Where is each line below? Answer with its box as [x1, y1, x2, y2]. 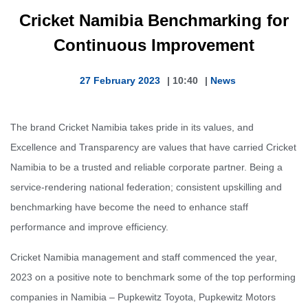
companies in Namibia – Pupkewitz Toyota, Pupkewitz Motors [10, 291, 276, 302]
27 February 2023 [79, 75, 160, 87]
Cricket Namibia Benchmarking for [19, 11, 289, 30]
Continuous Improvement [54, 36, 254, 55]
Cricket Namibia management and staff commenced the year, [10, 251, 277, 263]
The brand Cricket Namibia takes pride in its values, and [10, 122, 254, 133]
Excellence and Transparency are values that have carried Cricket [10, 142, 296, 153]
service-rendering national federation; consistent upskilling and [10, 181, 282, 193]
